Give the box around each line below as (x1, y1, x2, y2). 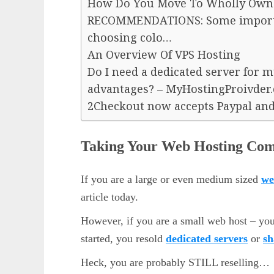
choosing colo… (87, 29, 172, 45)
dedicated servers (166, 232, 248, 245)
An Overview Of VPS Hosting (87, 46, 240, 62)
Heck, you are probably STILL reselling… (81, 256, 270, 268)
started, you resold (81, 232, 166, 245)
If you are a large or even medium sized (81, 172, 261, 185)
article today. (81, 190, 138, 203)
